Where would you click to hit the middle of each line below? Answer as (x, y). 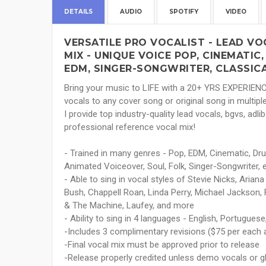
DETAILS (78, 12)
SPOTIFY (184, 12)
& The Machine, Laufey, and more (129, 206)
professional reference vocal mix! (130, 127)
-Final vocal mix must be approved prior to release (162, 245)
